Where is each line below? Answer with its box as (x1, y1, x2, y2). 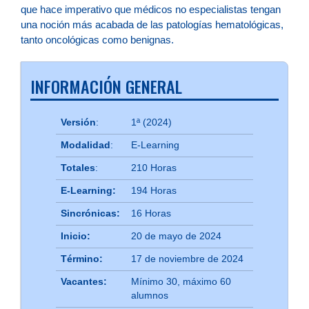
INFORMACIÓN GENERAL (30, 73, 182, 99)
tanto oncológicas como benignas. (21, 33, 174, 46)
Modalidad (60, 139, 110, 150)
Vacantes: (60, 276, 107, 287)
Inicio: (60, 230, 90, 241)
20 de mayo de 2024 (130, 230, 221, 241)
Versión (60, 117, 96, 128)
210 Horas (130, 162, 177, 173)
